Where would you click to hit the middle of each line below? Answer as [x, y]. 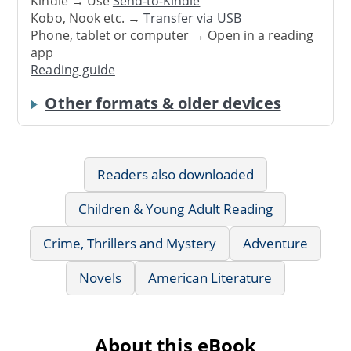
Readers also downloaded [175, 174]
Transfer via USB [192, 18]
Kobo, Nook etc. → [87, 18]
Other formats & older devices [163, 103]
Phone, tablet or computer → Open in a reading [172, 36]
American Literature [210, 277]
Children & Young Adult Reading [175, 208]
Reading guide [73, 70]
